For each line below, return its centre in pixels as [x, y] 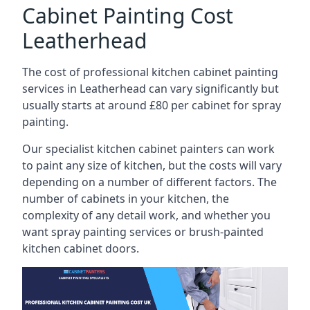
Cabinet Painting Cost [128, 16]
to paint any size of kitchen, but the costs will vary [152, 165]
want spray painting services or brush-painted [143, 232]
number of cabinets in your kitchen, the [126, 199]
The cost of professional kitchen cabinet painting [150, 72]
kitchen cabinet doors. [81, 248]
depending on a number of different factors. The [149, 182]
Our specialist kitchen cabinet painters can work [148, 149]
